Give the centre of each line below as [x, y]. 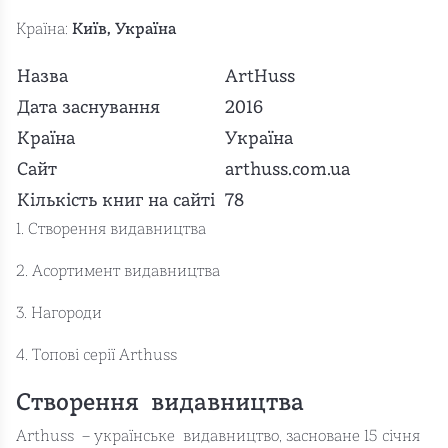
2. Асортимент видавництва [118, 271]
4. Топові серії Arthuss [96, 355]
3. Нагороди [59, 313]
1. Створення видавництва [111, 229]
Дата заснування [88, 108]
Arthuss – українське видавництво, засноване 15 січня [218, 436]
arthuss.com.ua [287, 170]
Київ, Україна [124, 29]
